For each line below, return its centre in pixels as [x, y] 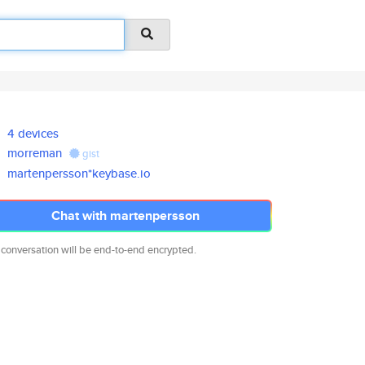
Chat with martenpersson [125, 215]
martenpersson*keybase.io [79, 173]
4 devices [33, 133]
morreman [35, 153]
